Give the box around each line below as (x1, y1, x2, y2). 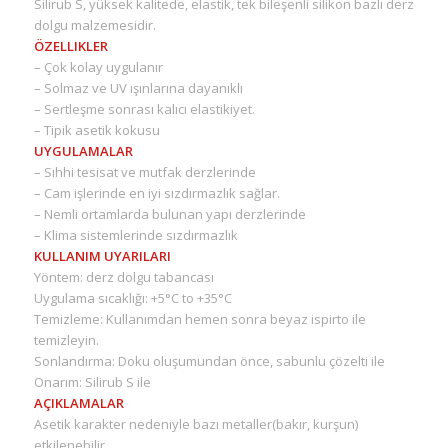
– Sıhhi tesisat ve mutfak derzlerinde (33, 163, 256, 182)
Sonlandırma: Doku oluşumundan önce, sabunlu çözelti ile (33, 352, 385, 371)
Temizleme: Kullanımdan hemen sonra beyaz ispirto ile (33, 310, 366, 329)
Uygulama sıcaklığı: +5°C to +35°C (33, 289, 232, 308)
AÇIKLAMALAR (33, 394, 124, 413)
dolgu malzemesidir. (33, 16, 156, 35)
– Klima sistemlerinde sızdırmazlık (33, 226, 238, 245)
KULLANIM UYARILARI (33, 247, 171, 266)
